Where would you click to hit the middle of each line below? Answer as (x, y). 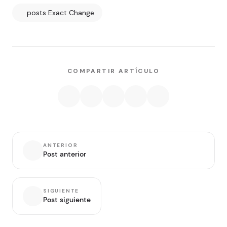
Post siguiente (67, 200)
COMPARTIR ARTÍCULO (113, 71)
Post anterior (65, 154)
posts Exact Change (60, 12)
